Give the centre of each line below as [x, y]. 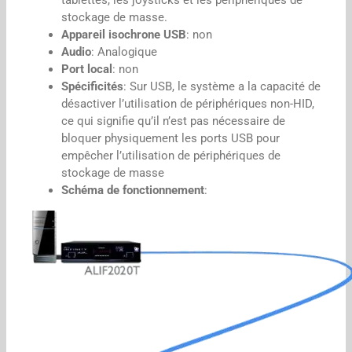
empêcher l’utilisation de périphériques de [171, 155]
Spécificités [92, 86]
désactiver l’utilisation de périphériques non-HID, [188, 103]
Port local [87, 69]
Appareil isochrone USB [124, 34]
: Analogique [124, 51]
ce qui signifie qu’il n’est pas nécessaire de [173, 121]
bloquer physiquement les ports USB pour [170, 138]
